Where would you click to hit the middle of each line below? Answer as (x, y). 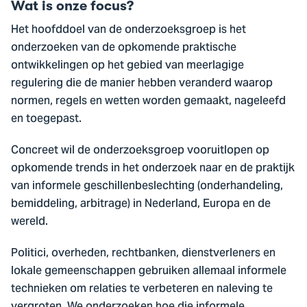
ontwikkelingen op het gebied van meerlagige (127, 66)
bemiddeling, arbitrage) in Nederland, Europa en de (141, 205)
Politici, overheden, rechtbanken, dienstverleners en (143, 254)
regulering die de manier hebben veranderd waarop (142, 84)
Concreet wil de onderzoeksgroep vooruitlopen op (140, 151)
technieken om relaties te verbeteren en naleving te (142, 290)
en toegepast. (46, 120)
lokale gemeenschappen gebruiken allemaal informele (149, 272)
